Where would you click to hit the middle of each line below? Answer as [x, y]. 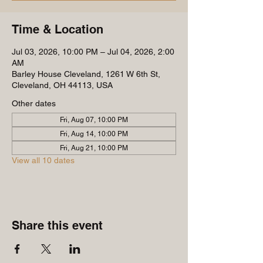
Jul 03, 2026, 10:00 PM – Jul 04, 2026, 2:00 [93, 52]
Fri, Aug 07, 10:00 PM [94, 120]
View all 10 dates [43, 160]
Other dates [34, 103]
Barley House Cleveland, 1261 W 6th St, [86, 74]
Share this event [57, 225]
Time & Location [58, 29]
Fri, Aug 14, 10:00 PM [94, 134]
